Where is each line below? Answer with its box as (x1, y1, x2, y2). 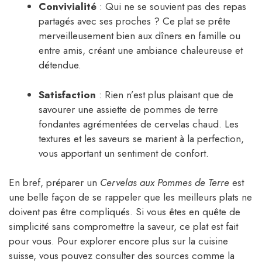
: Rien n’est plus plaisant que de (96, 87, 233, 102)
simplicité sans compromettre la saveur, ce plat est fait (9, 219, 238, 234)
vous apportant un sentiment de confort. (39, 146, 209, 160)
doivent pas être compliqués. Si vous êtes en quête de (9, 205, 240, 219)
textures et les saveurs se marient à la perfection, (39, 131, 244, 146)
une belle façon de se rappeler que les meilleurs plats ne (9, 190, 252, 205)
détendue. (39, 58, 81, 73)
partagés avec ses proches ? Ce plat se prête (39, 14, 230, 29)
